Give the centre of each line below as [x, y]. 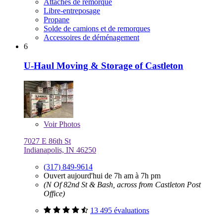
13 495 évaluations [120, 210]
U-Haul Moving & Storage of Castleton [104, 65]
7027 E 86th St [47, 141]
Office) [54, 193]
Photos [69, 124]
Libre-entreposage [72, 11]
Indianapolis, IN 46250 [60, 150]
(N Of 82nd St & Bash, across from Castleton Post [122, 184]
